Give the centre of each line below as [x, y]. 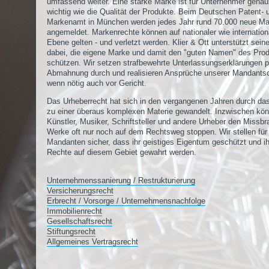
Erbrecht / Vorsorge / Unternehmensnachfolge [126, 201]
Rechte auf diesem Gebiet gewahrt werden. [122, 152]
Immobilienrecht [74, 211]
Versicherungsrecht [80, 191]
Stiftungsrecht [71, 231]
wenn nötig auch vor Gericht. [97, 83]
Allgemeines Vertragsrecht [92, 242]
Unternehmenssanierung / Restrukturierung [121, 180]
